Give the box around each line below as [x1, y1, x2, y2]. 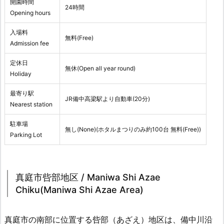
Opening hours [10, 9, 50, 17]
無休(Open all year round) [65, 64, 135, 72]
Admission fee [10, 39, 49, 47]
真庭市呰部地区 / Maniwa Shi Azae [15, 172, 160, 183]
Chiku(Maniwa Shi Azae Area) [15, 184, 143, 195]
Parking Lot [10, 131, 42, 139]
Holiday [10, 70, 31, 78]
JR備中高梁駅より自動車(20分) [65, 95, 150, 103]
